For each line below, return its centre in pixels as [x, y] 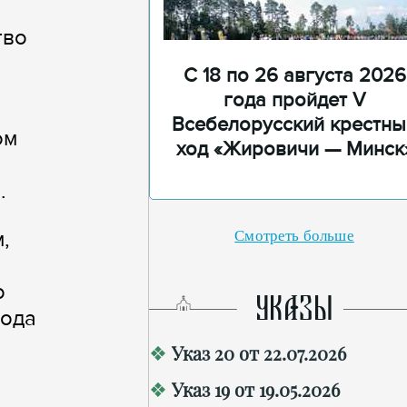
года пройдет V [294, 100]
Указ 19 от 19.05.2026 [256, 389]
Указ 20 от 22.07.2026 [259, 353]
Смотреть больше [294, 236]
